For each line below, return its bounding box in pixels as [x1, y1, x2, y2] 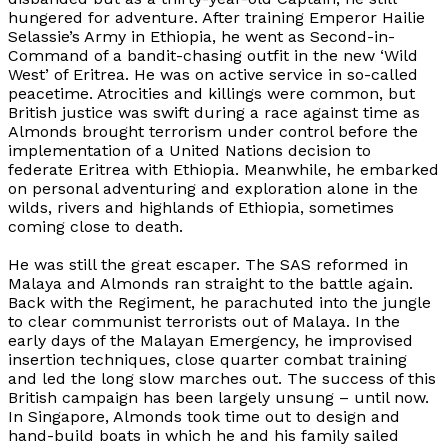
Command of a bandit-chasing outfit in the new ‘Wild [8, 46, 418, 66]
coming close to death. [8, 217, 188, 237]
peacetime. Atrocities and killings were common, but [8, 84, 415, 104]
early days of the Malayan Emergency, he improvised [8, 331, 413, 351]
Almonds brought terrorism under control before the [8, 122, 418, 142]
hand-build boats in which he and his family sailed [8, 426, 399, 446]
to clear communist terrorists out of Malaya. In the [8, 312, 400, 332]
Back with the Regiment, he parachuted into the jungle [8, 293, 431, 313]
